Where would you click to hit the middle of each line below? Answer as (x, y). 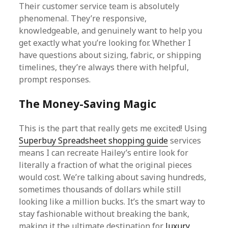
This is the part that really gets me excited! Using (113, 128)
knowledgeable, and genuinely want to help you (111, 31)
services (185, 140)
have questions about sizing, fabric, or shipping (110, 55)
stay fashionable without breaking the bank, (104, 214)
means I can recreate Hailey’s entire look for (104, 153)
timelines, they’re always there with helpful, (104, 67)
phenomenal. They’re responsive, (83, 18)
